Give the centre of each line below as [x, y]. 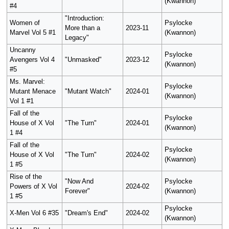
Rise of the [26, 177]
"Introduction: [84, 19]
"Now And [79, 182]
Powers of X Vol [33, 187]
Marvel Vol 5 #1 [32, 33]
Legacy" [77, 38]
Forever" [77, 191]
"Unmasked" [83, 60]
